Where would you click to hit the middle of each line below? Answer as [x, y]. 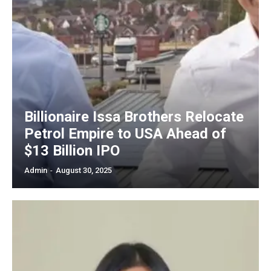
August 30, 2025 [84, 171]
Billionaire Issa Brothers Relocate [134, 117]
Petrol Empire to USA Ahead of [125, 134]
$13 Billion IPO [72, 151]
